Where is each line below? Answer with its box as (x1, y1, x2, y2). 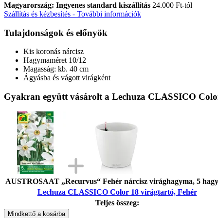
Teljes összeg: (95, 198, 139, 207)
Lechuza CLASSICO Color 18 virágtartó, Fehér (37, 187, 197, 196)
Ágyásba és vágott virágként (23, 73, 110, 82)
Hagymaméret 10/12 (23, 56, 86, 65)
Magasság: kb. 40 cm (23, 65, 89, 73)
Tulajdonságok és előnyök (4, 27, 108, 38)
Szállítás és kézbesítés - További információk (4, 9, 141, 18)
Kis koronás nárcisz (23, 47, 84, 56)
